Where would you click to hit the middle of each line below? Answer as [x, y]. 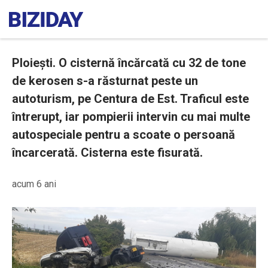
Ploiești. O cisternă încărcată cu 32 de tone [129, 63]
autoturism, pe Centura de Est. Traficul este [130, 99]
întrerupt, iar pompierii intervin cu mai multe [131, 117]
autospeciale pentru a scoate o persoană [124, 135]
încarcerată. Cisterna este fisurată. [107, 153]
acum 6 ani [34, 184]
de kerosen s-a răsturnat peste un [105, 81]
